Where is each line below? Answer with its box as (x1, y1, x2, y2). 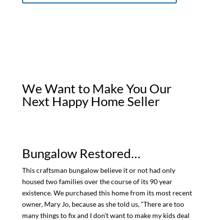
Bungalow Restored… (22, 145, 140, 162)
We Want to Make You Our (22, 81, 171, 97)
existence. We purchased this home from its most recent (22, 189, 192, 197)
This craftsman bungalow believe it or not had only (22, 166, 175, 175)
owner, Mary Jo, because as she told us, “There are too (22, 200, 184, 209)
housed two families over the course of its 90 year (22, 177, 172, 186)
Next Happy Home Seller (22, 93, 160, 110)
